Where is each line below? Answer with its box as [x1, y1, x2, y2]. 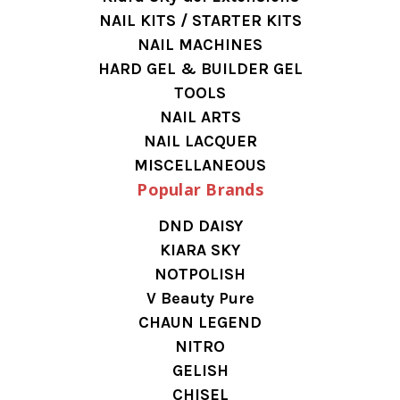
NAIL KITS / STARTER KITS [98, 10, 302, 30]
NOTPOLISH [154, 263, 246, 284]
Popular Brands [137, 178, 263, 200]
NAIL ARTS [159, 106, 241, 127]
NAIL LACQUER [143, 130, 257, 151]
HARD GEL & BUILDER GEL [97, 58, 303, 79]
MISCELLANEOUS [134, 154, 266, 175]
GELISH [171, 360, 229, 380]
